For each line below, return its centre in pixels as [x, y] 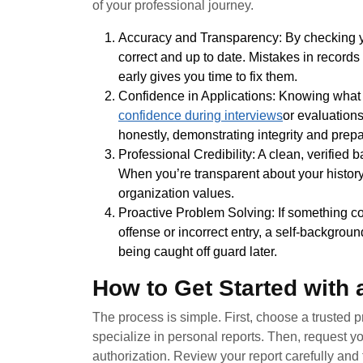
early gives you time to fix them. [208, 76]
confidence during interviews [201, 115]
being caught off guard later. [198, 251]
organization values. [176, 193]
